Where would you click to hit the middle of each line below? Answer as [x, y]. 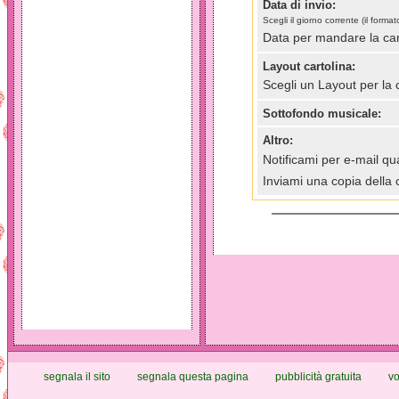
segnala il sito [77, 377]
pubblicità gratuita [318, 377]
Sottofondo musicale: [322, 114]
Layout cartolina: [309, 66]
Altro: [277, 140]
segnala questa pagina [193, 377]
